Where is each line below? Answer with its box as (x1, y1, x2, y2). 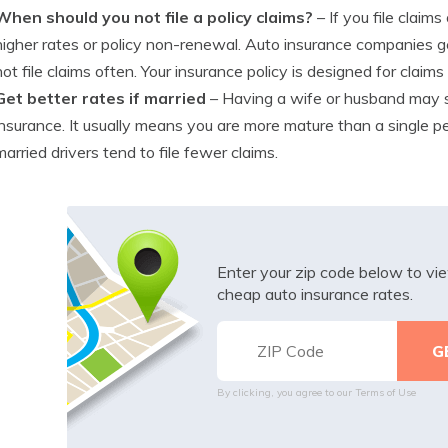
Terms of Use (354, 385, 416, 399)
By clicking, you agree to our (216, 385, 355, 399)
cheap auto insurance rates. (216, 283, 413, 304)
